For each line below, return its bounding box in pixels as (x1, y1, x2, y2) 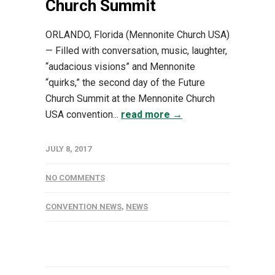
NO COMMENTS (45, 172, 105, 182)
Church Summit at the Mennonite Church (45, 92, 215, 104)
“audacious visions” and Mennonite (45, 60, 195, 72)
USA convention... (45, 108, 121, 120)
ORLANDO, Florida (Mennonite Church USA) (45, 28, 230, 41)
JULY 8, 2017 (45, 144, 91, 153)
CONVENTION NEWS (45, 201, 122, 211)
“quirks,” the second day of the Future (45, 76, 205, 88)
